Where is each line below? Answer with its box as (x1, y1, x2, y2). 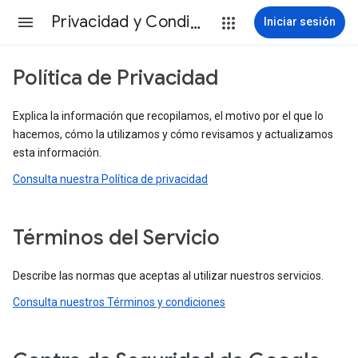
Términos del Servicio (13, 225, 220, 250)
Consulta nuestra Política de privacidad (13, 173, 208, 185)
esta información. (13, 146, 101, 159)
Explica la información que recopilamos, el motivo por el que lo (13, 109, 324, 122)
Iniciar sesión (264, 15, 336, 28)
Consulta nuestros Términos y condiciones (13, 296, 225, 308)
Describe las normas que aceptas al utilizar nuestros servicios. (13, 269, 324, 282)
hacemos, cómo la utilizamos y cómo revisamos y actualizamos (13, 128, 333, 141)
